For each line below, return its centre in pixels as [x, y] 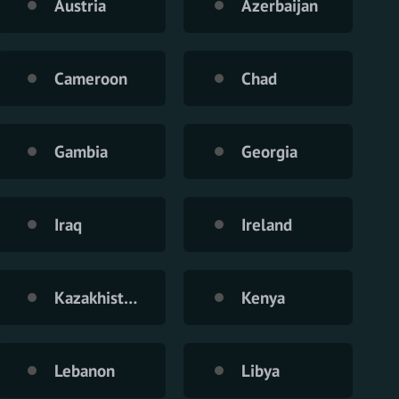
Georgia [269, 151]
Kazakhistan [130, 297]
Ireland [267, 224]
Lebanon [85, 370]
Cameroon [91, 78]
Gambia [81, 151]
